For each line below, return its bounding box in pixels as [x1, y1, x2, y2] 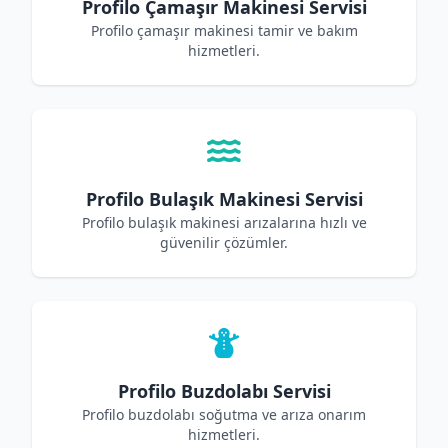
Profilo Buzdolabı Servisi [117, 379, 331, 403]
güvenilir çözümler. [160, 233, 288, 252]
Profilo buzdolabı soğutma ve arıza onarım [82, 405, 366, 424]
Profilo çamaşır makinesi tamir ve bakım [90, 21, 358, 40]
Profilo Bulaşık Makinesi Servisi [85, 187, 363, 211]
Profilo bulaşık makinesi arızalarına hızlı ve [81, 213, 367, 232]
